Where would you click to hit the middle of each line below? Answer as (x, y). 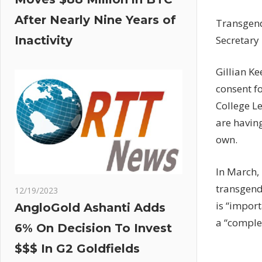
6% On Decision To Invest (93, 228)
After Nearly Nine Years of (95, 20)
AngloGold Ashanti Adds (90, 208)
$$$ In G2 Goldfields (77, 249)
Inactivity (44, 40)
